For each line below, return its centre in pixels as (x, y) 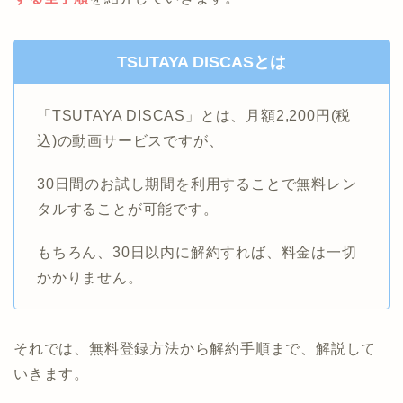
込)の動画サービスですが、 (130, 141)
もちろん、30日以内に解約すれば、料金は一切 (197, 253)
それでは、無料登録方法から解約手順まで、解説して (195, 349)
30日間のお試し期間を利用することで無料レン (197, 184)
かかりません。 (90, 278)
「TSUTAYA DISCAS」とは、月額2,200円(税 (194, 116)
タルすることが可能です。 (128, 210)
